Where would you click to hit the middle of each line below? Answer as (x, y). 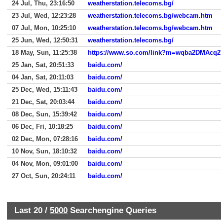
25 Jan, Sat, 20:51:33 (43, 65)
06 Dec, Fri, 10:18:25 (42, 127)
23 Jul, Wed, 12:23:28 (44, 16)
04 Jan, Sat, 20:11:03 (43, 77)
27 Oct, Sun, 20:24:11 (44, 176)
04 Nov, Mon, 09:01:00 (45, 164)
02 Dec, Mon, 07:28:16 (45, 139)
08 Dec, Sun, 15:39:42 (44, 114)
